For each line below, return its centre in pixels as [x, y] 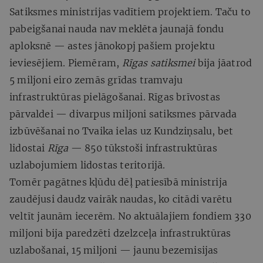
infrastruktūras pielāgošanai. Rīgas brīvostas [115, 97]
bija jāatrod [225, 63]
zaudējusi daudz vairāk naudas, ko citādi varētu [121, 199]
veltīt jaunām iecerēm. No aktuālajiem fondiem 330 [130, 216]
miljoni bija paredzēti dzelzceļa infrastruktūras [120, 233]
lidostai [28, 148]
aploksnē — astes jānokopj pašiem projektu [112, 45]
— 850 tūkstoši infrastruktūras [144, 148]
